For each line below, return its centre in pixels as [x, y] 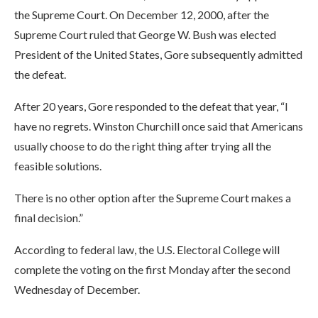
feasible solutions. [58, 166]
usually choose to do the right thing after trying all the [143, 146]
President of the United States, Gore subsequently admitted [158, 54]
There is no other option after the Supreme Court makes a [153, 198]
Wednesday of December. [77, 289]
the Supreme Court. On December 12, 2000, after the [142, 15]
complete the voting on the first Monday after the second [152, 269]
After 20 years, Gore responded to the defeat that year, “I [151, 106]
